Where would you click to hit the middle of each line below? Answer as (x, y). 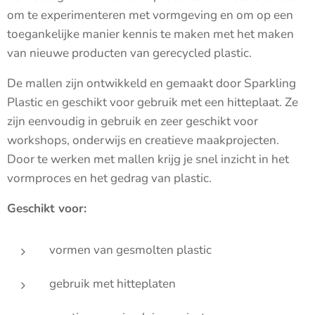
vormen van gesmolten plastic (130, 250)
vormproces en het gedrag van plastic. (109, 178)
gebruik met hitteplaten (112, 283)
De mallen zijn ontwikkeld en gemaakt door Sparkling (152, 83)
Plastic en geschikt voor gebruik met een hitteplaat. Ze (153, 102)
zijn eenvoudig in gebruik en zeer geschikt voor (133, 121)
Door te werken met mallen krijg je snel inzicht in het (148, 159)
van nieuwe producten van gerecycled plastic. (129, 53)
